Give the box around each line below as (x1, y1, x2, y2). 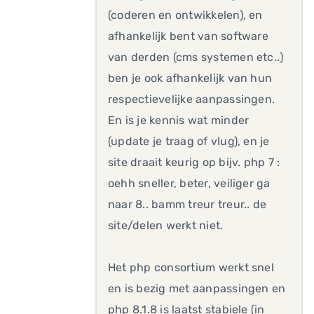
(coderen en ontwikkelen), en (108, 8, 263, 22)
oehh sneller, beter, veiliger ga (108, 177, 271, 190)
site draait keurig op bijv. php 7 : (108, 156, 280, 169)
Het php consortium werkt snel (108, 261, 274, 274)
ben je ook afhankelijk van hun (108, 71, 273, 85)
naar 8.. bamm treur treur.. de (108, 198, 267, 211)
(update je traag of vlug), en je (108, 135, 270, 148)
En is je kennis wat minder (108, 114, 250, 127)
